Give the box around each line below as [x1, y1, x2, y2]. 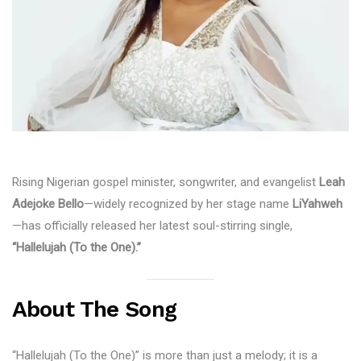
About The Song [12, 296, 176, 323]
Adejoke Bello [12, 197, 84, 212]
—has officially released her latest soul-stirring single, [12, 218, 293, 234]
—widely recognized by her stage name [84, 197, 293, 212]
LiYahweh [293, 197, 342, 212]
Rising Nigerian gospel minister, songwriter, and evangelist [12, 175, 319, 190]
